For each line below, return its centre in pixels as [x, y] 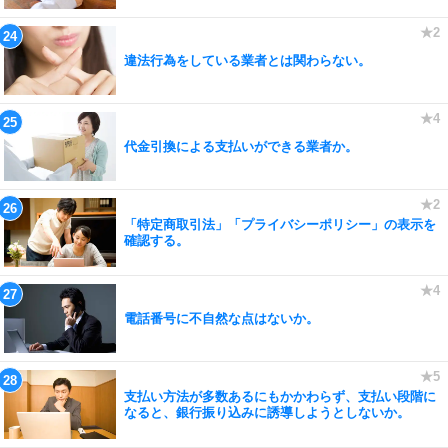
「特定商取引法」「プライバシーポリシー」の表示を [280, 224]
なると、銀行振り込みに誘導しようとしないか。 [267, 412]
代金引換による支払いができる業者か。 [241, 146]
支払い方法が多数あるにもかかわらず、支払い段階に [280, 396]
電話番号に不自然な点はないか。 [221, 318]
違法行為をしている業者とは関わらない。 [247, 60]
